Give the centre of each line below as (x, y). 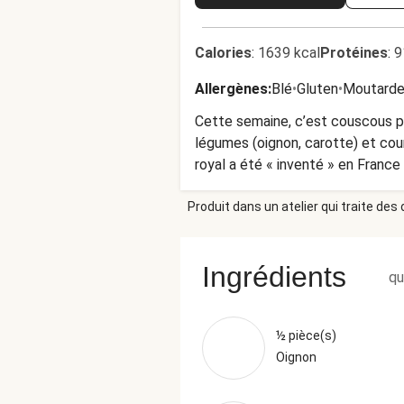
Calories (223, 53)
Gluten (317, 89)
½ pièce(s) (306, 335)
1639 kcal (289, 53)
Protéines (354, 53)
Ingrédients (274, 277)
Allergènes (231, 89)
